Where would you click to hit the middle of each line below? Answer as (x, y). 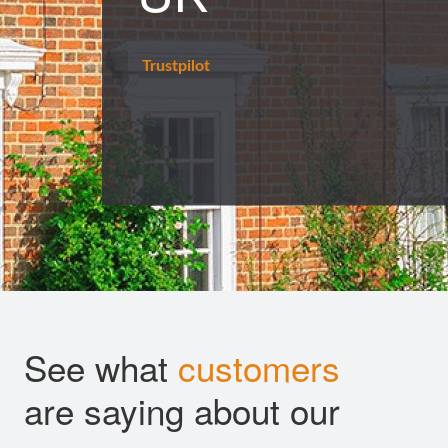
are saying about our (182, 410)
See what (101, 367)
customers (259, 367)
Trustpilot (176, 65)
